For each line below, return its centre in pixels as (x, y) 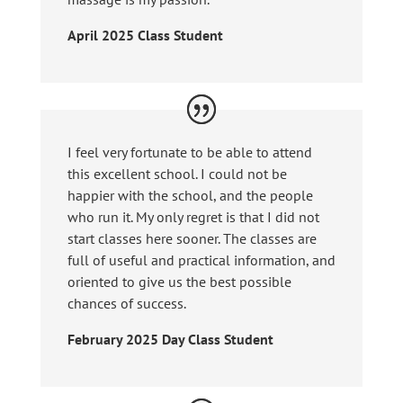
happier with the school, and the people (190, 196)
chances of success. (126, 304)
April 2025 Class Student (145, 35)
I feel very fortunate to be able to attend (189, 152)
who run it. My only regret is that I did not (193, 217)
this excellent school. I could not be (177, 174)
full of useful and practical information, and (201, 260)
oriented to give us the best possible (179, 282)
